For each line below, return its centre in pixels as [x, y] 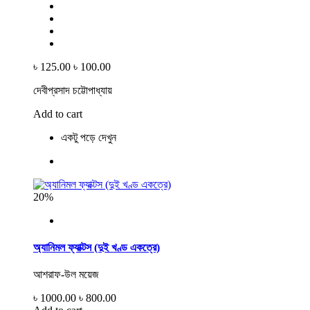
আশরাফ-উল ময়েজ [66, 275]
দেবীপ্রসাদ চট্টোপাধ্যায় [73, 90]
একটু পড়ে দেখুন [89, 137]
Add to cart [58, 113]
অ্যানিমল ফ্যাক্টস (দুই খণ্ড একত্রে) [97, 248]
